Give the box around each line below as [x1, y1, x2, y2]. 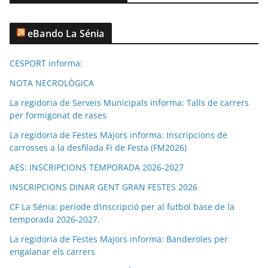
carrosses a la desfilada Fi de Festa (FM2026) [10, 142, 187, 154]
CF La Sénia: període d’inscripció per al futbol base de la [10, 201, 234, 213]
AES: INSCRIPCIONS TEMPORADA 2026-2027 [10, 162, 184, 173]
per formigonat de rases [10, 109, 106, 121]
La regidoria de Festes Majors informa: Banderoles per [10, 233, 228, 245]
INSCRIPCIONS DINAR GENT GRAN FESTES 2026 [10, 181, 197, 193]
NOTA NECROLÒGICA [10, 77, 94, 89]
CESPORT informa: [10, 57, 83, 69]
